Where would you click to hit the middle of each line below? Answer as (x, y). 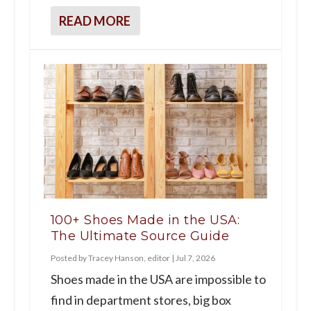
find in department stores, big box (141, 300)
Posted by (69, 258)
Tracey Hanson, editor (129, 258)
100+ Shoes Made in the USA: (145, 220)
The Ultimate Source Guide (140, 236)
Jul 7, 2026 (195, 258)
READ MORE (94, 21)
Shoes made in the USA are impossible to (158, 279)
